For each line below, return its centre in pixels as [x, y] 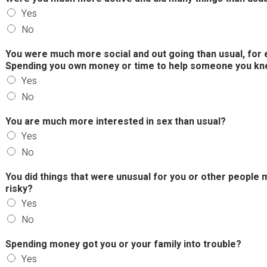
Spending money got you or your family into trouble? [123, 244]
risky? [19, 189]
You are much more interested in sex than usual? [115, 121]
